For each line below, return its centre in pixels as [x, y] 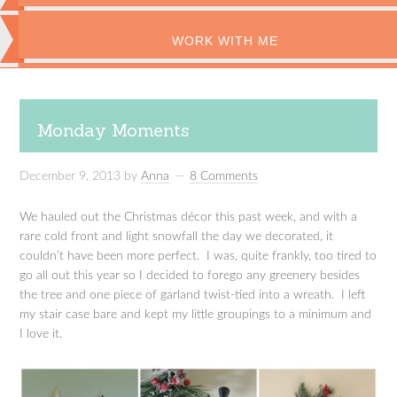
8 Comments [224, 176]
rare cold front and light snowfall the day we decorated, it [177, 237]
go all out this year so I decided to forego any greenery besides [190, 276]
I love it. [41, 334]
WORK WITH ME [225, 41]
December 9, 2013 [70, 176]
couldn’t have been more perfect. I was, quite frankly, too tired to [198, 256]
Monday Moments [114, 130]
